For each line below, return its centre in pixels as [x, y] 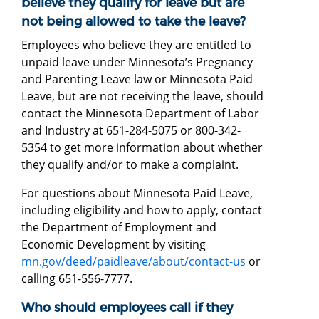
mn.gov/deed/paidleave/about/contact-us [134, 261]
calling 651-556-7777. [77, 278]
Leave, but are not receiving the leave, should [142, 96]
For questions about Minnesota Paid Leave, [137, 193]
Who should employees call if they [127, 307]
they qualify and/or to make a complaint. [130, 164]
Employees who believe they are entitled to [136, 45]
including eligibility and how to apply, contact [142, 210]
